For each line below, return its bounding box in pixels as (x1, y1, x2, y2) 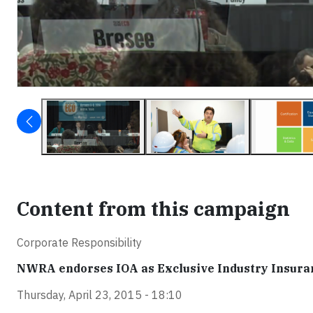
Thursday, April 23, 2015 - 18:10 (17, 288, 182, 303)
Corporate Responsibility (17, 235, 142, 250)
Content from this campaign (17, 196, 290, 222)
